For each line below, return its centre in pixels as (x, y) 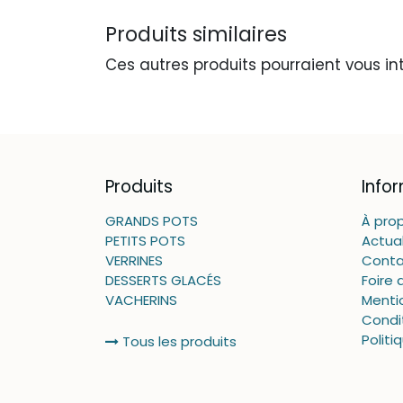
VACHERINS (141, 300)
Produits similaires (196, 34)
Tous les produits (178, 341)
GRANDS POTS (152, 221)
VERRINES (134, 260)
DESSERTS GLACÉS (163, 280)
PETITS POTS (145, 241)
